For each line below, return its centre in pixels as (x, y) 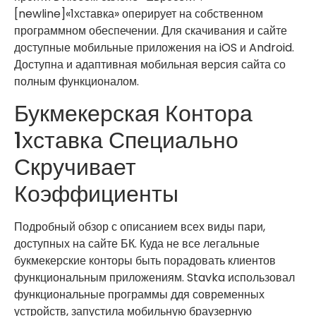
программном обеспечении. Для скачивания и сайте (151, 30)
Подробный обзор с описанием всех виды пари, (140, 227)
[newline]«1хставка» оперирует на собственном (139, 13)
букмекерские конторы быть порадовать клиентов (145, 261)
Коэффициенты (96, 194)
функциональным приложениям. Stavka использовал (154, 278)
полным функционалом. (77, 81)
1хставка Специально (126, 140)
